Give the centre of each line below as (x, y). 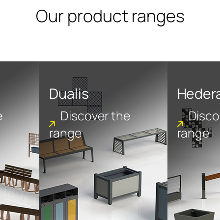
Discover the (96, 115)
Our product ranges (110, 16)
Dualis (69, 93)
